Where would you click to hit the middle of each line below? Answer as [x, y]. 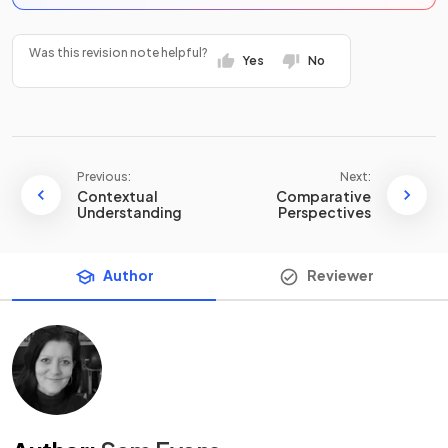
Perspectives [324, 212]
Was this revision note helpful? [118, 52]
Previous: [104, 176]
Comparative [323, 196]
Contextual [117, 196]
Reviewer [340, 275]
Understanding [129, 212]
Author [128, 275]
